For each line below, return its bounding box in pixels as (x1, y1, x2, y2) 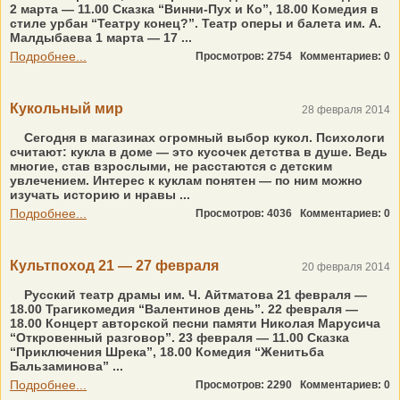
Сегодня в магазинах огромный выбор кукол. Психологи (21, 130, 385, 145)
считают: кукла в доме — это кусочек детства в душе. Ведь (10, 145, 387, 159)
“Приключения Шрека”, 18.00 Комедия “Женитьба (10, 345, 324, 359)
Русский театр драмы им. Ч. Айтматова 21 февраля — (21, 287, 367, 302)
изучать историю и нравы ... (10, 187, 190, 202)
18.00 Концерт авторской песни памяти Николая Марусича (10, 316, 380, 330)
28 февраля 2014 (302, 104, 390, 116)
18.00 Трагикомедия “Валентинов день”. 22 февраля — (10, 302, 358, 316)
